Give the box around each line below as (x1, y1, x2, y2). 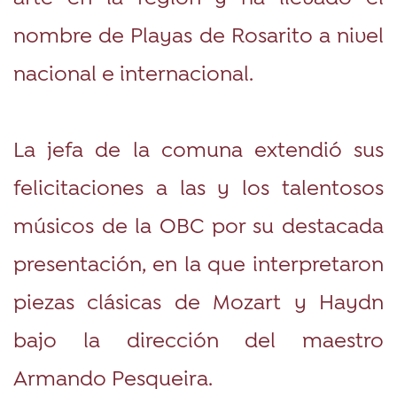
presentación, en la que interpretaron (13, 249, 384, 276)
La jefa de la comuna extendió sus (13, 135, 384, 161)
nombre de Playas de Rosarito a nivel (13, 20, 384, 47)
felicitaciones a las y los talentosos (13, 173, 384, 199)
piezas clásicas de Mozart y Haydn (13, 287, 384, 314)
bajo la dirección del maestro (13, 325, 384, 352)
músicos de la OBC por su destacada (13, 211, 384, 237)
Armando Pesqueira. (13, 363, 213, 390)
